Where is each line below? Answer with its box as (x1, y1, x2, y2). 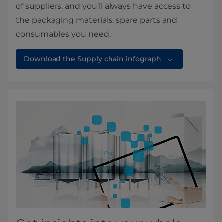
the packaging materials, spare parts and (16, 15, 177, 25)
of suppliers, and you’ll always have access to (16, 1, 191, 11)
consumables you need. (16, 29, 111, 39)
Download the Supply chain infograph (24, 54, 161, 63)
